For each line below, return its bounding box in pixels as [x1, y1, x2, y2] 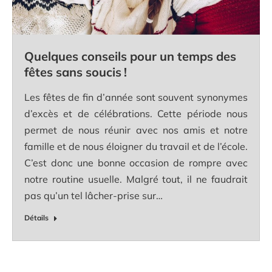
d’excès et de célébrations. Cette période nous [24, 107, 248, 120]
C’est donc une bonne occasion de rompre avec [24, 156, 248, 169]
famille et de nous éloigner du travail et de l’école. [24, 140, 248, 152]
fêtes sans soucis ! [24, 64, 127, 80]
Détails [24, 212, 49, 222]
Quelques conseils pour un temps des [24, 48, 236, 64]
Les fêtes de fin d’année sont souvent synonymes [24, 90, 248, 103]
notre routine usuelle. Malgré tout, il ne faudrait [24, 172, 248, 185]
